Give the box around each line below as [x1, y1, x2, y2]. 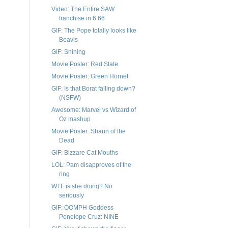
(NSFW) [59, 94, 81, 102]
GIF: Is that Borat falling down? [51, 85, 135, 93]
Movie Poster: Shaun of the [51, 128, 126, 135]
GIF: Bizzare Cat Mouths [51, 149, 118, 157]
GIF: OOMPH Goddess [51, 204, 113, 212]
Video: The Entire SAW [51, 6, 115, 13]
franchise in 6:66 [59, 15, 105, 22]
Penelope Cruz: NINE [59, 213, 119, 221]
